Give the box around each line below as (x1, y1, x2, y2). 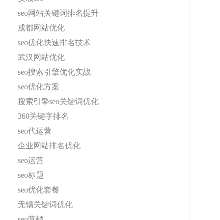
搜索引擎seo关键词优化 (18, 97, 99, 106)
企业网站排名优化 (18, 141, 81, 150)
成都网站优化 (18, 24, 65, 32)
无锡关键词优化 (18, 200, 73, 209)
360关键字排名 (18, 112, 69, 120)
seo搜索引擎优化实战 (18, 68, 91, 76)
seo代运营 (18, 127, 52, 135)
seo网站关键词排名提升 (18, 9, 99, 17)
